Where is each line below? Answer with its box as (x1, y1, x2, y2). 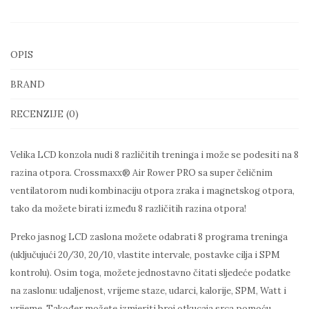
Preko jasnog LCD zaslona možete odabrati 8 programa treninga (10, 230, 288, 243)
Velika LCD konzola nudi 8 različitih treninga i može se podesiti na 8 (10, 148, 299, 161)
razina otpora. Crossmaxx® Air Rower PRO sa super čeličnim (10, 166, 272, 179)
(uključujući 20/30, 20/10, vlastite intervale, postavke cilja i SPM (10, 248, 280, 261)
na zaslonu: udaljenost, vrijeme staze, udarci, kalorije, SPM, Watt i (10, 284, 286, 297)
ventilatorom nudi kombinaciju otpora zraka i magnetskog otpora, (10, 184, 295, 197)
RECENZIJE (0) (10, 107, 79, 120)
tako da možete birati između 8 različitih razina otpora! (10, 202, 246, 215)
